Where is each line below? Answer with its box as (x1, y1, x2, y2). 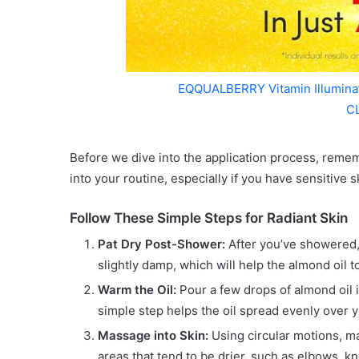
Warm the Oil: (98, 282, 176, 298)
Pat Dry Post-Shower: (98, 236, 225, 252)
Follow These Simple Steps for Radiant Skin (70, 209, 348, 226)
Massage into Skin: (98, 328, 208, 344)
